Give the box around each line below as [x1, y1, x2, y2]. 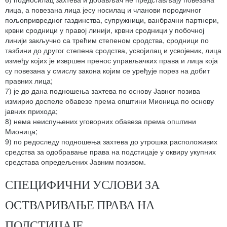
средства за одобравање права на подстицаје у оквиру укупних [5, 146, 216, 157]
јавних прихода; [5, 106, 58, 117]
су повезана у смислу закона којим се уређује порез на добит [5, 65, 210, 76]
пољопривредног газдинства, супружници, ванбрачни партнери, [5, 15, 219, 25]
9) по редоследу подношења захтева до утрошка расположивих [5, 136, 217, 147]
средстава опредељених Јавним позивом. [5, 157, 146, 167]
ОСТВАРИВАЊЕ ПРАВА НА [5, 197, 155, 212]
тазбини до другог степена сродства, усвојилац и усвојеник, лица [5, 45, 221, 56]
